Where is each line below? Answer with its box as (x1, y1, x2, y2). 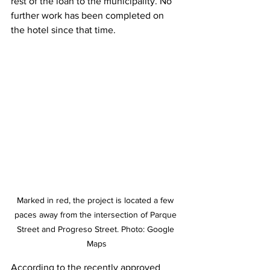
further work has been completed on (11, 10, 166, 21)
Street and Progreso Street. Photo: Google (16, 224, 177, 234)
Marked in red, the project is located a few (17, 195, 176, 206)
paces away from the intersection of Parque (14, 210, 179, 220)
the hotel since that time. (11, 25, 116, 36)
